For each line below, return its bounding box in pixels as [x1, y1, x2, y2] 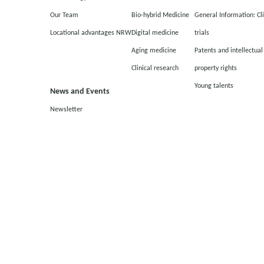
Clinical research [131, 63, 179, 72]
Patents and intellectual [194, 45, 263, 54]
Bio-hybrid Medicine [131, 10, 189, 19]
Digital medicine [131, 28, 179, 37]
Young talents [194, 81, 233, 90]
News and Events [49, 85, 110, 96]
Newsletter [49, 104, 82, 113]
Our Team [49, 10, 78, 19]
